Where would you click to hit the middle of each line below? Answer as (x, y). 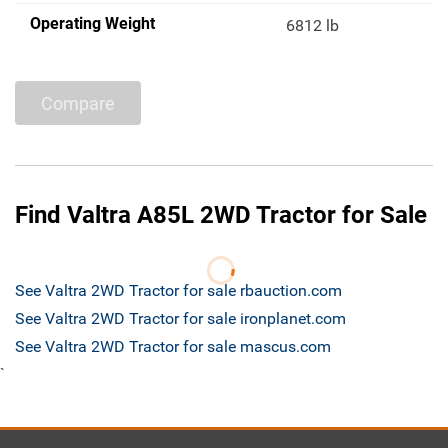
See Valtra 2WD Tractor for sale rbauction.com (178, 291)
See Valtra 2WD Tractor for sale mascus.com (173, 347)
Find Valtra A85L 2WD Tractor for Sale (221, 215)
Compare (78, 103)
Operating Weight (92, 24)
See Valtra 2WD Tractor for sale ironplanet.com (180, 319)
